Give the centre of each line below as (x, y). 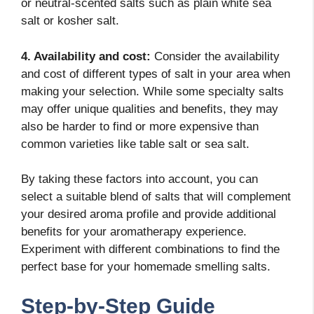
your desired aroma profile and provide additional (149, 214)
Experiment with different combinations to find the (150, 250)
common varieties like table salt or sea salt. (135, 144)
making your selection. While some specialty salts (152, 91)
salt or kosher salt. (70, 21)
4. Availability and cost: (86, 56)
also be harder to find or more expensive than (140, 126)
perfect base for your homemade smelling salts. (146, 267)
